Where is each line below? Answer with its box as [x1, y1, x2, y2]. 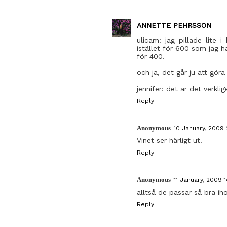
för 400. [137, 52, 165, 60]
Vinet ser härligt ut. [137, 136, 202, 144]
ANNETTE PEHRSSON [137, 21, 211, 29]
